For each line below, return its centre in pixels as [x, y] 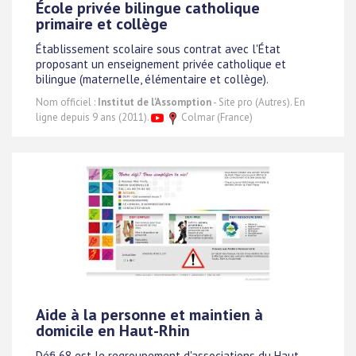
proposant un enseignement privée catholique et [161, 64]
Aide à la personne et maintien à [149, 315]
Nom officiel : [67, 102]
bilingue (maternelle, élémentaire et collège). [152, 79]
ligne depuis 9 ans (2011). [93, 117]
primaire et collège [102, 24]
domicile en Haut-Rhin [113, 331]
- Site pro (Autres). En [258, 102]
